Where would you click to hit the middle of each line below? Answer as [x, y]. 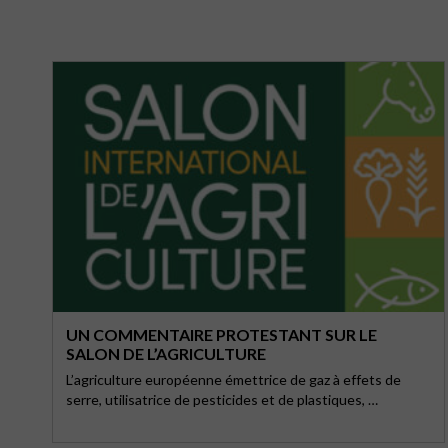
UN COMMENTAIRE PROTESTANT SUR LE [221, 334]
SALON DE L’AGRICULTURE [166, 353]
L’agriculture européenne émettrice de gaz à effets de [233, 379]
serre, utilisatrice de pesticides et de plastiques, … [222, 399]
